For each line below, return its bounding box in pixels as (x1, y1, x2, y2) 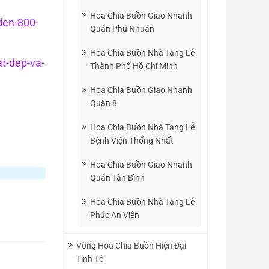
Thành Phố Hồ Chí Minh (90, 61, 178, 71)
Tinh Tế (76, 254, 103, 264)
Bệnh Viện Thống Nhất (90, 136, 174, 145)
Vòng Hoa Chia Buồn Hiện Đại (76, 241, 186, 250)
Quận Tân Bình (90, 173, 145, 183)
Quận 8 (90, 98, 117, 108)
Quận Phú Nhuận (90, 24, 154, 34)
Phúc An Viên (90, 210, 139, 220)
